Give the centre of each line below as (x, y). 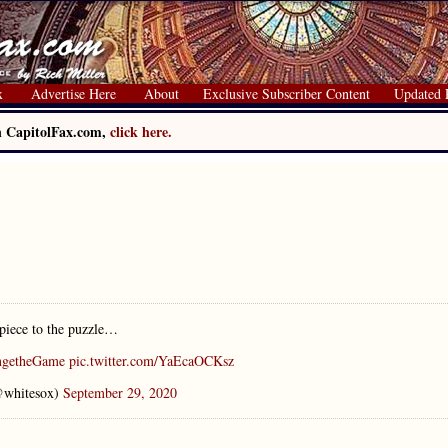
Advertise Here (73, 93)
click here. (141, 131)
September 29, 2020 (119, 392)
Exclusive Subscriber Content (286, 93)
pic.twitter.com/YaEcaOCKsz (151, 360)
